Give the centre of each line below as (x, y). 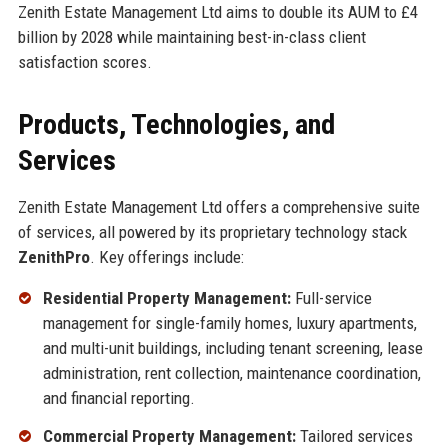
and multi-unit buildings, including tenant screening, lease (232, 347)
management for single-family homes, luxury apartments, (229, 322)
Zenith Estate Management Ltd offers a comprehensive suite (218, 206)
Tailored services (354, 435)
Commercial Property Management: (169, 435)
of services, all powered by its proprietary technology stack (212, 231)
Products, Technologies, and (176, 124)
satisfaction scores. (84, 61)
